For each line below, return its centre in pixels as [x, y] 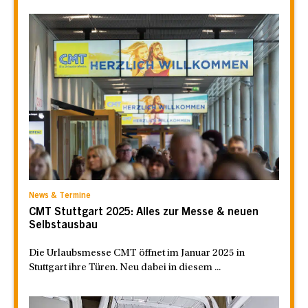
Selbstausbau [63, 226]
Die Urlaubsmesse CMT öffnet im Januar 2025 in [137, 254]
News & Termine [60, 196]
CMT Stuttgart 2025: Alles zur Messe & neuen [144, 213]
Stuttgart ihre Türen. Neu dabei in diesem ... [125, 268]
